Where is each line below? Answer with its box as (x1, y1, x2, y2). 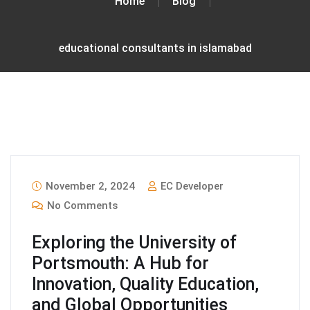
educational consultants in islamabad (58, 41, 252, 55)
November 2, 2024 (43, 179, 135, 192)
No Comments (44, 199, 118, 212)
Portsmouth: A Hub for (32, 253, 209, 273)
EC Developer (158, 179, 224, 192)
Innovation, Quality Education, (32, 273, 259, 294)
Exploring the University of (32, 232, 237, 253)
